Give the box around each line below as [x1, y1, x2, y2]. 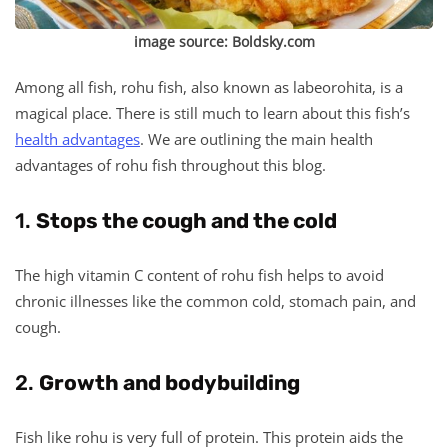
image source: [133, 31, 232, 51]
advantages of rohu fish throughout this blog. [15, 154, 326, 175]
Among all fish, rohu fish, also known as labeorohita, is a [15, 76, 403, 97]
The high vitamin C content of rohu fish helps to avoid [15, 264, 384, 285]
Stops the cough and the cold [36, 207, 337, 233]
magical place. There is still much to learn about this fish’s [15, 102, 410, 123]
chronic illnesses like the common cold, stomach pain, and [15, 290, 416, 311]
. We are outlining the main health [140, 128, 373, 149]
